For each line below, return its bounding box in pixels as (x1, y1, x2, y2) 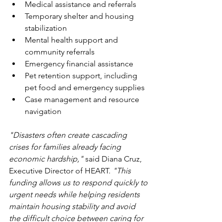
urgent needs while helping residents (9, 190, 142, 199)
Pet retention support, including (25, 71, 139, 80)
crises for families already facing (9, 142, 123, 152)
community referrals (25, 47, 95, 56)
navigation (25, 107, 61, 116)
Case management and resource (25, 95, 141, 104)
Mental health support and (25, 35, 120, 45)
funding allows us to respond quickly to (9, 178, 150, 187)
